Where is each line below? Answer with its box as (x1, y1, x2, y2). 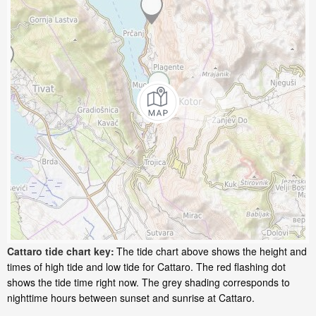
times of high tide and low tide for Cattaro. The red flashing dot (7, 260, 286, 274)
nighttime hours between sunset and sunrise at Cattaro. (7, 291, 255, 305)
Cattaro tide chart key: (7, 244, 114, 259)
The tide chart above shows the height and (116, 244, 307, 259)
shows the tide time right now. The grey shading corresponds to (7, 275, 290, 290)
